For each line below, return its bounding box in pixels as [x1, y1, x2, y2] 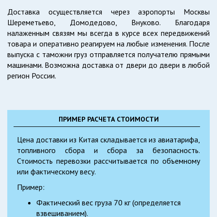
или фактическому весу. [17, 167, 96, 176]
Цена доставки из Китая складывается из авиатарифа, [17, 135, 200, 144]
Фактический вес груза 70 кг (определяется [36, 198, 181, 207]
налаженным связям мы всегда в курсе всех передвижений [7, 28, 210, 38]
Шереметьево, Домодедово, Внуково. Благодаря [7, 17, 210, 27]
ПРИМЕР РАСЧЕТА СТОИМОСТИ [58, 115, 159, 124]
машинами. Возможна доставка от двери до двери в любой [7, 60, 210, 70]
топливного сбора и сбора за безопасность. [17, 145, 200, 155]
